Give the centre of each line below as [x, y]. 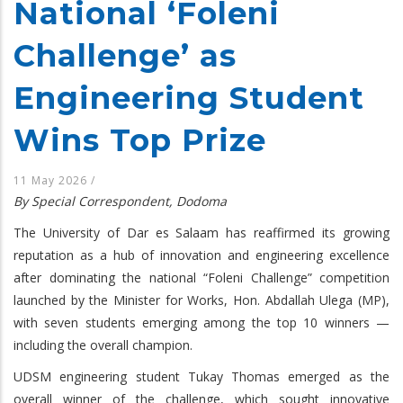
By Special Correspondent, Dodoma [120, 201]
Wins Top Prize [140, 140]
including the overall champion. [103, 345]
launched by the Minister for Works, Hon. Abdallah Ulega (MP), [201, 300]
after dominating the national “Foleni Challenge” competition [201, 277]
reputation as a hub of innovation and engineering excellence [201, 255]
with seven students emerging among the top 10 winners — [201, 322]
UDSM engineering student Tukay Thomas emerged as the [201, 376]
